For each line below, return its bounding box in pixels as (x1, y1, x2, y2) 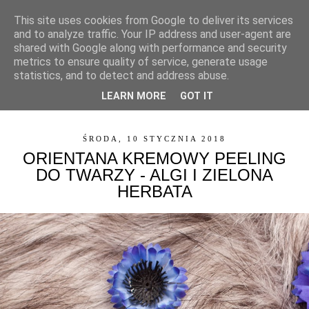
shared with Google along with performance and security (14, 41, 287, 54)
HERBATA (117, 182, 192, 201)
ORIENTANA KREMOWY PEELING (23, 149, 286, 168)
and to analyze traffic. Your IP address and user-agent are (14, 28, 291, 41)
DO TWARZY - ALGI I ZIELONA (36, 166, 273, 185)
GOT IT (180, 90, 213, 103)
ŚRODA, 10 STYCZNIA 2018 (83, 134, 226, 143)
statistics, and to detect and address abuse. (14, 69, 229, 82)
